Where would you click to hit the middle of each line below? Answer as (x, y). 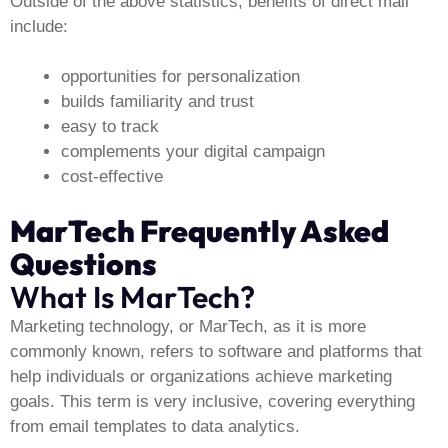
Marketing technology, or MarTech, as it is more (188, 326)
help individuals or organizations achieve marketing (201, 376)
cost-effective (112, 177)
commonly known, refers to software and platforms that (216, 351)
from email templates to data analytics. (155, 426)
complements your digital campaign (193, 152)
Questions (83, 263)
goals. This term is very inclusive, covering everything (212, 401)
